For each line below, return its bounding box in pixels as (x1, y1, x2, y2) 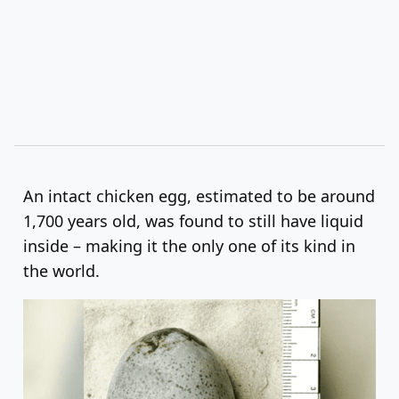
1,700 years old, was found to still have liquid (23, 209, 363, 232)
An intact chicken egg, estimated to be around (23, 184, 375, 207)
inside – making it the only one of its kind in (23, 234, 355, 256)
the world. (23, 259, 100, 281)
